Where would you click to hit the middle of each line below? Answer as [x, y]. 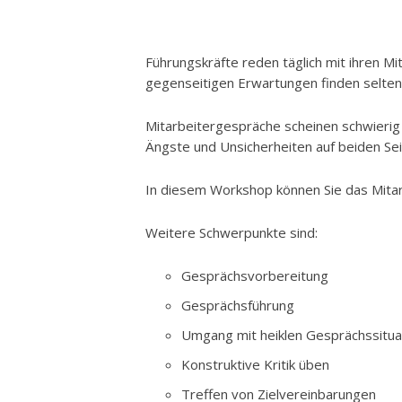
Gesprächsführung [238, 306]
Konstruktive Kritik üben [256, 365]
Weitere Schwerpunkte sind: [232, 233]
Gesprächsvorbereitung [255, 276]
